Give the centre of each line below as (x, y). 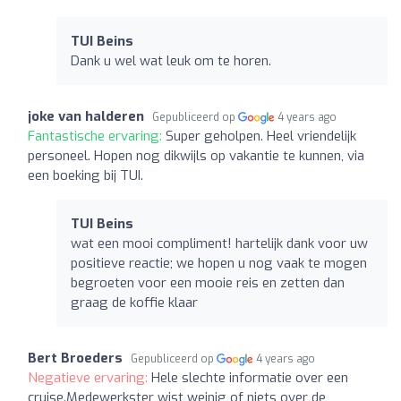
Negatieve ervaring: (90, 377)
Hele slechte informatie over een (250, 377)
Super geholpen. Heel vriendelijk (261, 136)
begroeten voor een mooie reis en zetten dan (208, 282)
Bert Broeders (75, 358)
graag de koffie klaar (134, 302)
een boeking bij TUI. (85, 175)
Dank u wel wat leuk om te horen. (171, 60)
